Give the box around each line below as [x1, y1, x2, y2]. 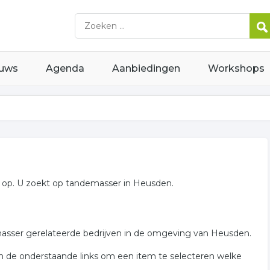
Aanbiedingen [112, 63, 180, 74]
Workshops [208, 63, 265, 74]
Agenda [46, 63, 84, 74]
